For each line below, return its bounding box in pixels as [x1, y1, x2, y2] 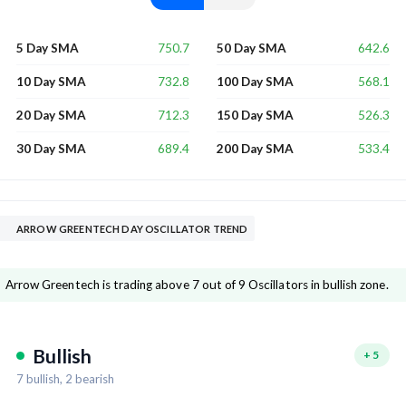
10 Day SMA [16, 74, 86, 90]
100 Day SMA [217, 74, 294, 90]
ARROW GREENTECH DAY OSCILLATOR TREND [16, 223, 248, 236]
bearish [72, 372, 114, 387]
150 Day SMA [217, 108, 294, 123]
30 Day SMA [16, 141, 86, 157]
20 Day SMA [16, 108, 86, 123]
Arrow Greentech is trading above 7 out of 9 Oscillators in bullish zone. [5, 277, 389, 293]
